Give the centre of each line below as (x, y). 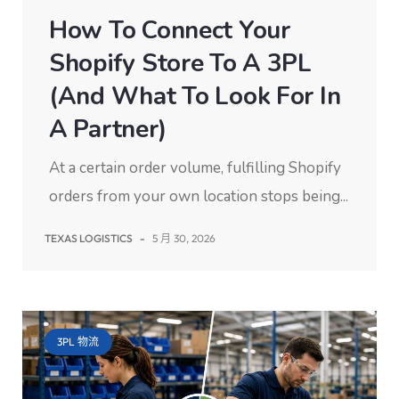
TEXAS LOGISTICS (89, 239)
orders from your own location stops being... (199, 197)
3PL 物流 (78, 342)
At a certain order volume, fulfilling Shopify (195, 168)
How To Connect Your (170, 31)
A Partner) (108, 130)
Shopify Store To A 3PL (180, 64)
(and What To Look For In (195, 97)
